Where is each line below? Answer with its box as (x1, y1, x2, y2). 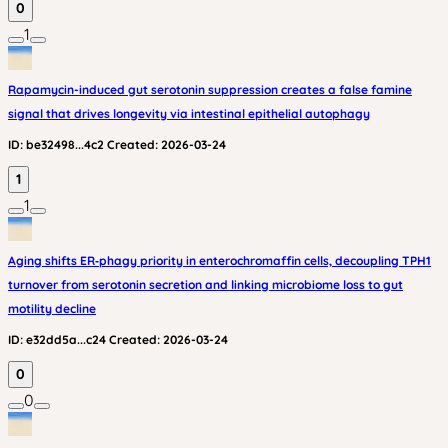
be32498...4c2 (26, 137, 104, 152)
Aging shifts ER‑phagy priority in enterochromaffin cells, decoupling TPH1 (8, 253, 431, 268)
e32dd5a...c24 (26, 332, 106, 347)
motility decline (8, 301, 96, 316)
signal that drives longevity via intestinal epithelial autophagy (8, 106, 370, 121)
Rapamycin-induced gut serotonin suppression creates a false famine (8, 82, 412, 97)
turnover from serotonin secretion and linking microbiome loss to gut (8, 277, 403, 292)
